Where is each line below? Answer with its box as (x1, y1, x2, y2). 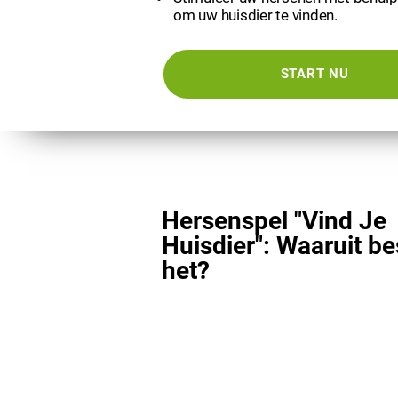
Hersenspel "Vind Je (162, 206, 386, 235)
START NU (280, 66, 349, 82)
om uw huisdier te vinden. (173, 6, 338, 24)
